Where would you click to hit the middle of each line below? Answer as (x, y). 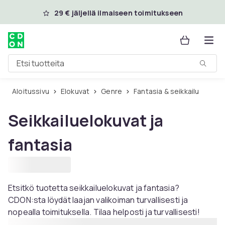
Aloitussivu (33, 91)
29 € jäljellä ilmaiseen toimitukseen (119, 13)
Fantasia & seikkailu (168, 91)
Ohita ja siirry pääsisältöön (75, 12)
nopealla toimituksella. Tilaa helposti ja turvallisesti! (104, 212)
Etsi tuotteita (32, 67)
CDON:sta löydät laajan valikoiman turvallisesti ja (98, 200)
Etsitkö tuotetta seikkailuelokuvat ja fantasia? (94, 188)
